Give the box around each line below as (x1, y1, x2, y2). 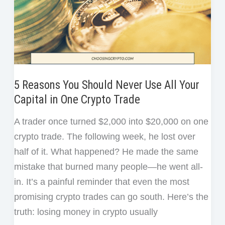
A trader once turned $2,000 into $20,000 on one (14, 117, 208, 127)
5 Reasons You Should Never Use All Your (14, 78, 199, 92)
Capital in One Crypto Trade (14, 93, 140, 107)
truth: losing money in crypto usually (14, 207, 158, 217)
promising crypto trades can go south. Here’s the (14, 192, 208, 202)
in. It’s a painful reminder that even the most (14, 177, 189, 187)
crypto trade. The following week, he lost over (14, 132, 195, 142)
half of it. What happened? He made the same (14, 147, 198, 157)
